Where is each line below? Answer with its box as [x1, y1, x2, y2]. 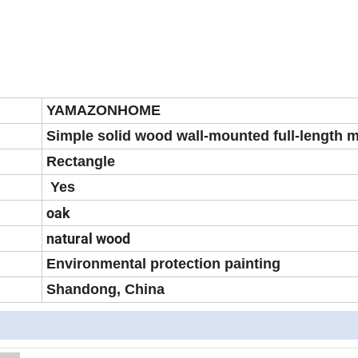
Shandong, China [46, 281, 165, 298]
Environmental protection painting [46, 256, 280, 272]
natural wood [46, 230, 130, 248]
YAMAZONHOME [46, 102, 161, 119]
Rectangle [46, 153, 115, 170]
